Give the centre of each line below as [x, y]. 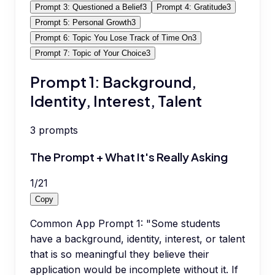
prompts [58, 130]
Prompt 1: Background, [113, 81]
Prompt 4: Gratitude [192, 7]
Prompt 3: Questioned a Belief [89, 7]
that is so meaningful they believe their [120, 254]
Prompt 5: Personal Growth [83, 22]
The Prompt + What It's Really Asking [129, 157]
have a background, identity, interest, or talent [137, 239]
